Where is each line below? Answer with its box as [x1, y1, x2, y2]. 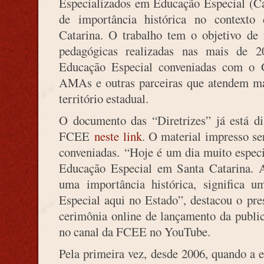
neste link [94, 128, 142, 144]
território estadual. [59, 90, 148, 107]
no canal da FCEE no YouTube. [59, 223, 210, 240]
